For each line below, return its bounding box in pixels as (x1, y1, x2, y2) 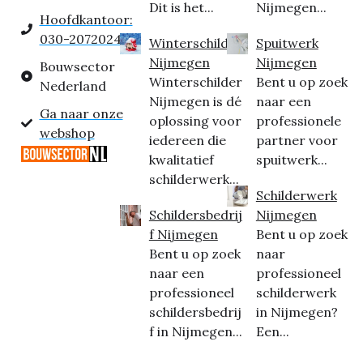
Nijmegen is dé (148, 93, 241, 110)
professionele (255, 113, 341, 130)
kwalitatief (148, 152, 214, 169)
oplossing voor (148, 113, 241, 130)
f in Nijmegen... (148, 323, 242, 340)
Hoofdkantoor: (39, 11, 133, 28)
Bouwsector (39, 58, 115, 75)
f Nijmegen (148, 226, 218, 243)
